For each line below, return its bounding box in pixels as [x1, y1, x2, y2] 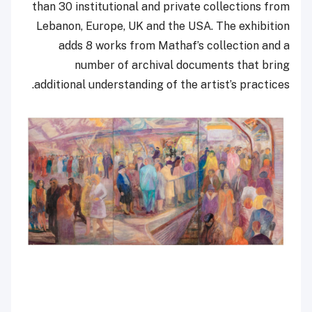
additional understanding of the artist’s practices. [34, 77, 290, 91]
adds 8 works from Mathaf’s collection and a [58, 38, 290, 52]
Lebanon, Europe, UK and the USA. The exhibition [36, 19, 290, 33]
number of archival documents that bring [75, 58, 290, 72]
